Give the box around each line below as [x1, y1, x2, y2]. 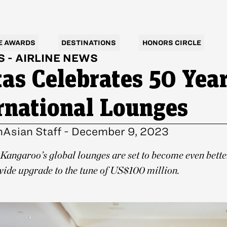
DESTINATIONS [61, 39, 117, 47]
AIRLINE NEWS [15, 52, 98, 64]
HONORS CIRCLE [142, 39, 201, 47]
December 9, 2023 [71, 126, 169, 137]
